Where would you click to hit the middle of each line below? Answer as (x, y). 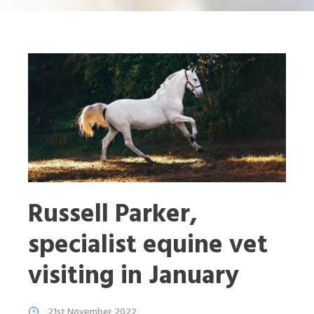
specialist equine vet (148, 246)
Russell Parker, (113, 215)
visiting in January (134, 277)
